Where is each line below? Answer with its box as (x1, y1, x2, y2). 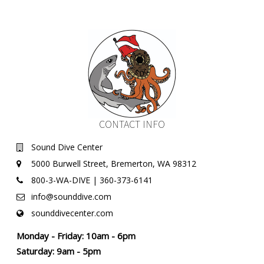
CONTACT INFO (98, 117, 165, 131)
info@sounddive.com (31, 191, 112, 203)
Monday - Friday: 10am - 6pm (16, 230, 136, 242)
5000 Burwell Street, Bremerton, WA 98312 (31, 158, 197, 170)
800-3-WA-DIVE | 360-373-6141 (31, 174, 153, 186)
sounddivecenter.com (31, 207, 114, 219)
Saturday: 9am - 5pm (16, 245, 101, 258)
